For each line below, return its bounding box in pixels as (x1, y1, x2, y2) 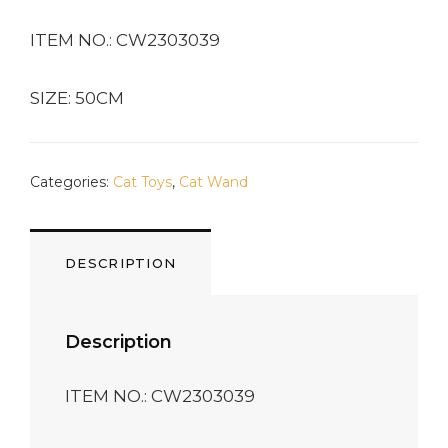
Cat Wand (179, 172, 248, 191)
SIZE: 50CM (30, 88, 124, 109)
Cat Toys (113, 172, 172, 191)
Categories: (30, 172, 113, 191)
